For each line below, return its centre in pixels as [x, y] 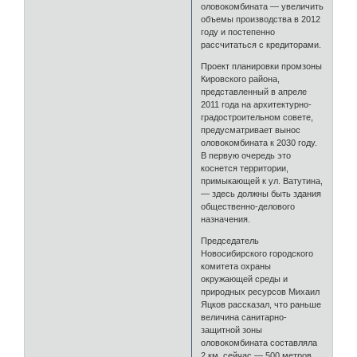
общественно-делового [248, 207]
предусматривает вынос [251, 130]
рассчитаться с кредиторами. [261, 45]
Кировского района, [241, 79]
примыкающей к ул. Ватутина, [262, 181]
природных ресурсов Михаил [261, 292]
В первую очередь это [246, 156]
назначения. [226, 220]
